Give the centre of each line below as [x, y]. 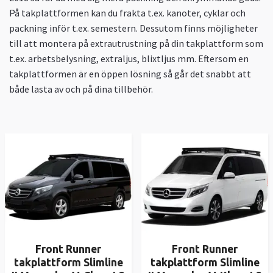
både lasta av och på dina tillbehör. [81, 89]
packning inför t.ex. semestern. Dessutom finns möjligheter [133, 28]
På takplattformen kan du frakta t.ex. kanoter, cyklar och [127, 12]
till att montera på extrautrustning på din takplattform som [136, 43]
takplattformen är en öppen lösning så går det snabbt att [130, 73]
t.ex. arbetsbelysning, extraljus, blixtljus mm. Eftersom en [129, 58]
